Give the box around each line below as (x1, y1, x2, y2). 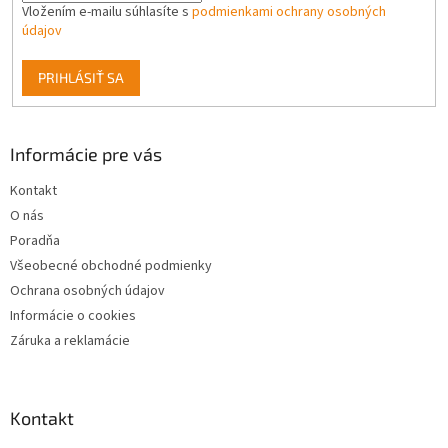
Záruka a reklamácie (10, 331, 130, 352)
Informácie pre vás (10, 143, 162, 166)
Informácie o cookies (10, 306, 136, 327)
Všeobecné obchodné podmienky (10, 256, 212, 277)
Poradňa (10, 231, 60, 252)
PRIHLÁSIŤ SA (37, 68, 124, 86)
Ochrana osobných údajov (10, 281, 165, 302)
